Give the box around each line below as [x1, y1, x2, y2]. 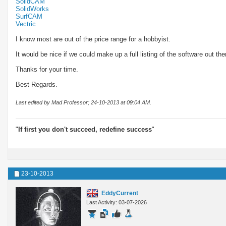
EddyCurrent [101, 189, 138, 197]
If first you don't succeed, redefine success [18, 125, 152, 133]
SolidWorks [16, 5, 49, 13]
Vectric [16, 20, 36, 28]
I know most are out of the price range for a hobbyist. [16, 35, 171, 43]
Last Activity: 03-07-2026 [86, 199, 147, 205]
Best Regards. [16, 80, 58, 88]
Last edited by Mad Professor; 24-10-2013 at [16, 99, 127, 105]
